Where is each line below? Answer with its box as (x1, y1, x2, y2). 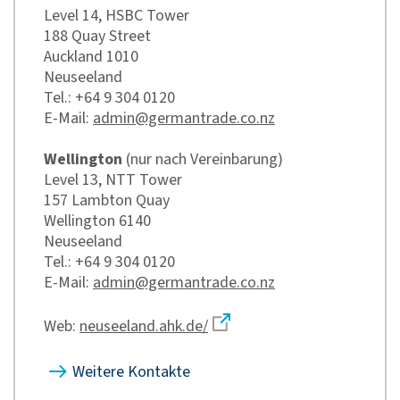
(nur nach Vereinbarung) (122, 147, 283, 170)
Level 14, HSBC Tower (44, 4, 189, 26)
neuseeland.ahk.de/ (79, 314, 208, 337)
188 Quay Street (44, 24, 151, 46)
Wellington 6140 (44, 209, 151, 231)
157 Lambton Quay (44, 188, 170, 211)
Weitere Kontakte (72, 360, 190, 382)
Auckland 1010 (44, 45, 138, 67)
